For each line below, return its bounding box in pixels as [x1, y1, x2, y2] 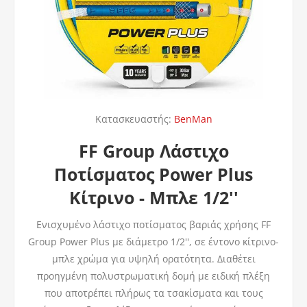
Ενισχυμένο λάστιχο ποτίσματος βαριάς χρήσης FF [36, 218, 271, 232]
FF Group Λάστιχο [78, 139, 229, 163]
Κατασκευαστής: [95, 112, 171, 126]
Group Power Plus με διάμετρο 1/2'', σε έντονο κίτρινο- [28, 235, 279, 249]
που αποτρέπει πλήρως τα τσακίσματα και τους [44, 286, 263, 300]
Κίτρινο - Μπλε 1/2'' [69, 186, 238, 210]
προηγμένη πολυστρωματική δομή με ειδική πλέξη [37, 269, 270, 283]
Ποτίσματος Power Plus [54, 162, 253, 186]
